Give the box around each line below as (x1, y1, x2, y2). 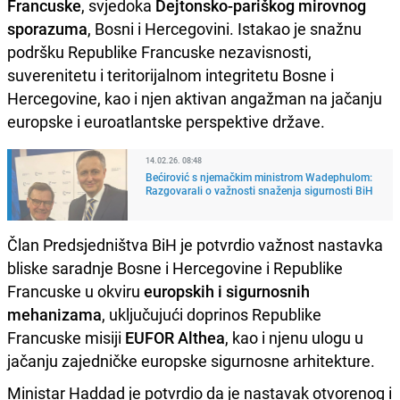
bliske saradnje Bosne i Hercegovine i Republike (7, 257, 343, 279)
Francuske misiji (7, 327, 125, 349)
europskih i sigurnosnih (140, 280, 310, 303)
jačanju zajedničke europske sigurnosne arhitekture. (7, 350, 375, 372)
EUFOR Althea (125, 327, 225, 349)
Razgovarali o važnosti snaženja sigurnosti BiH (146, 183, 373, 198)
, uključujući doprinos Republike (102, 304, 321, 326)
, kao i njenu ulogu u (225, 327, 363, 349)
